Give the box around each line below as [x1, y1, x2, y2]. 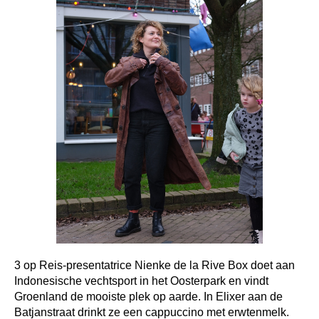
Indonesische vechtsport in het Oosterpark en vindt [14, 275, 268, 287]
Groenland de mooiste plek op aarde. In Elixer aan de [14, 291, 283, 303]
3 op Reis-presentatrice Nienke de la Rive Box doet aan [14, 259, 295, 271]
